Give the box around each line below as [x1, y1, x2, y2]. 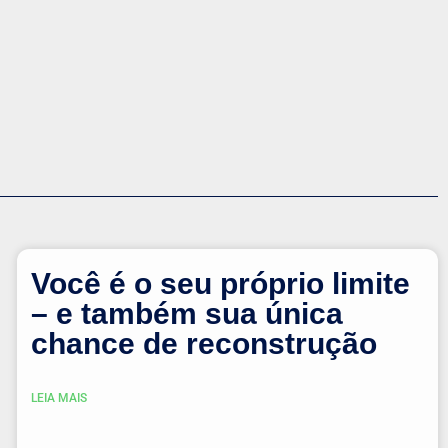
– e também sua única [30, 296, 343, 330]
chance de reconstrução [30, 326, 377, 360]
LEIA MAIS [30, 390, 87, 405]
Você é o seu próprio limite [30, 266, 410, 300]
